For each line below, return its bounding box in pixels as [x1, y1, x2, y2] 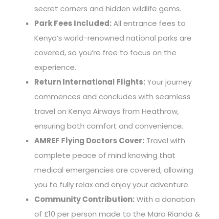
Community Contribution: [34, 194, 134, 204]
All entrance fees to [111, 18, 186, 28]
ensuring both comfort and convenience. [34, 120, 183, 131]
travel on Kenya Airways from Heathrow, [34, 106, 179, 116]
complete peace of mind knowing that [34, 150, 175, 160]
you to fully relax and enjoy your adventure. [34, 179, 190, 190]
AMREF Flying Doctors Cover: [34, 135, 144, 146]
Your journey [145, 76, 192, 87]
